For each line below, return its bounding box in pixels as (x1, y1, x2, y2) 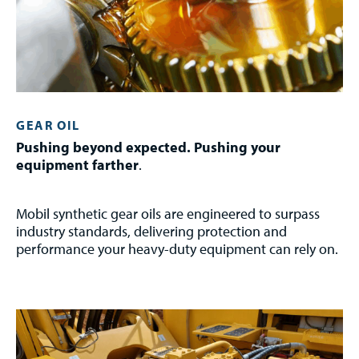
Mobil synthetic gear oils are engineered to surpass (16, 204, 320, 223)
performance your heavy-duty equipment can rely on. (16, 239, 338, 258)
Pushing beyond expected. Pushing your (16, 137, 280, 156)
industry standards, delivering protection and (16, 221, 287, 240)
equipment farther (16, 155, 139, 174)
